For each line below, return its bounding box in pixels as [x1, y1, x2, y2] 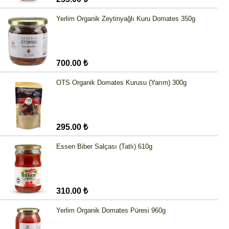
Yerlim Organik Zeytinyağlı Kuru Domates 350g [56, 15, 195, 23]
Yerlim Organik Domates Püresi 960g [56, 207, 166, 215]
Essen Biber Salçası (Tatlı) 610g [56, 143, 152, 151]
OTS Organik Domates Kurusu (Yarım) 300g [56, 79, 187, 87]
